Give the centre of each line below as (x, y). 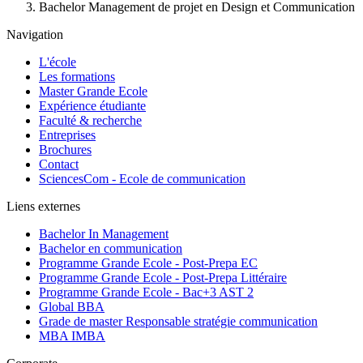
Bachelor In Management (104, 234)
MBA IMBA (72, 336)
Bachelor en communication (111, 249)
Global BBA (72, 307)
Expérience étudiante (92, 106)
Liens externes (43, 207)
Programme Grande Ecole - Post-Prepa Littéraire (163, 278)
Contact (59, 164)
